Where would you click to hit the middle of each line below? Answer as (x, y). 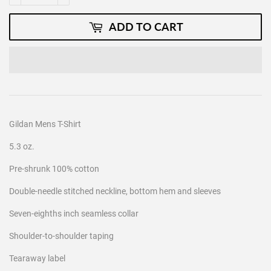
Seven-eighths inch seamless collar (74, 214)
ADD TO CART (146, 27)
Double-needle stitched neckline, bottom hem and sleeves (115, 191)
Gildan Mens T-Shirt (45, 124)
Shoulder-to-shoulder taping (61, 236)
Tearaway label (37, 259)
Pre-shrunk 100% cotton (54, 169)
